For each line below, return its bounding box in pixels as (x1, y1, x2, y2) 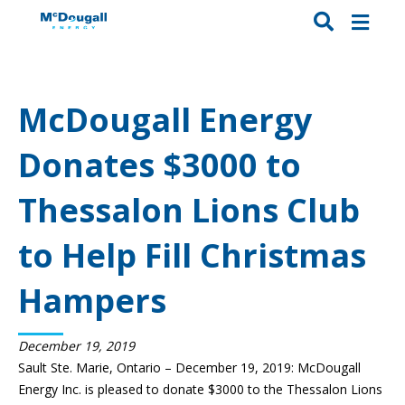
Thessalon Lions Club (18, 188, 360, 233)
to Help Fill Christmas (18, 233, 366, 278)
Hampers (18, 278, 166, 324)
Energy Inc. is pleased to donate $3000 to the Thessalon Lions (18, 381, 382, 399)
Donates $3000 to (18, 143, 301, 188)
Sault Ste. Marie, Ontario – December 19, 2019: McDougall (18, 359, 361, 377)
